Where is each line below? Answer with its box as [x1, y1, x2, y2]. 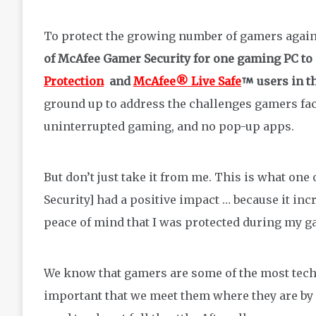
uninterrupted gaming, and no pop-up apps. [44, 119, 294, 133]
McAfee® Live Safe [133, 73, 241, 88]
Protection [44, 73, 104, 88]
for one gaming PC [190, 51, 298, 66]
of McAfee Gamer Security [44, 51, 190, 66]
